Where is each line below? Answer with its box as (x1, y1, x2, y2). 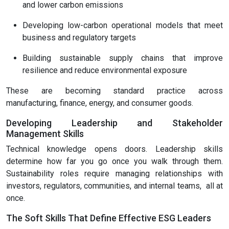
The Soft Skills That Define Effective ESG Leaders (6, 213, 211, 224)
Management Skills (6, 128, 84, 140)
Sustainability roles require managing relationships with (6, 169, 223, 179)
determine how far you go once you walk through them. (6, 156, 223, 167)
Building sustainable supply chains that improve (22, 53, 223, 63)
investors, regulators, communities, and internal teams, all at (6, 181, 223, 191)
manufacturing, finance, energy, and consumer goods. (6, 98, 193, 108)
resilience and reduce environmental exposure (22, 65, 187, 76)
